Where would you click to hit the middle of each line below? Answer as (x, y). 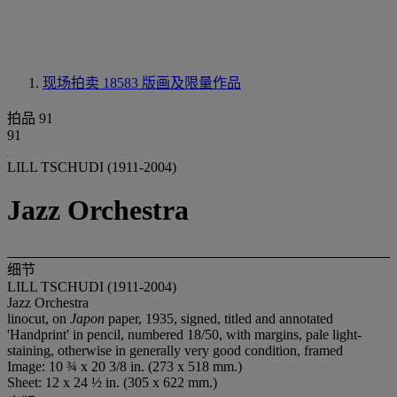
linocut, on (39, 318)
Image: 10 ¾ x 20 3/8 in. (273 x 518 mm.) (125, 366)
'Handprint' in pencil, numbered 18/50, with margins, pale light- (184, 334)
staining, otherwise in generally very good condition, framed (175, 350)
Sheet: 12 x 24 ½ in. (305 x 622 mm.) (112, 382)
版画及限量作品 (191, 83)
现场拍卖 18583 (92, 83)
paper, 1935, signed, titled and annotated (221, 318)
